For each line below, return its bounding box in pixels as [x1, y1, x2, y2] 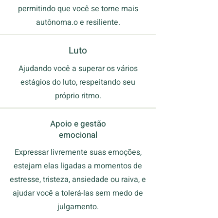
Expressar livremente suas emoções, [14, 146, 142, 158]
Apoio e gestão [50, 118, 106, 130]
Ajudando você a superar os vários [18, 63, 138, 74]
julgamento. [57, 201, 99, 213]
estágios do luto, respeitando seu [20, 76, 135, 88]
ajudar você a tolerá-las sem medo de [13, 187, 143, 199]
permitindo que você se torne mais [18, 3, 138, 15]
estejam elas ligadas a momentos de [14, 160, 142, 172]
